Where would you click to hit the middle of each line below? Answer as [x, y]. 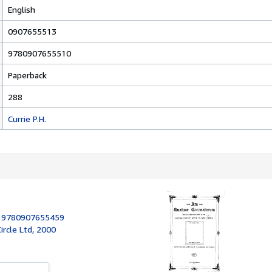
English [22, 9]
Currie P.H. [27, 119]
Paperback [27, 75]
